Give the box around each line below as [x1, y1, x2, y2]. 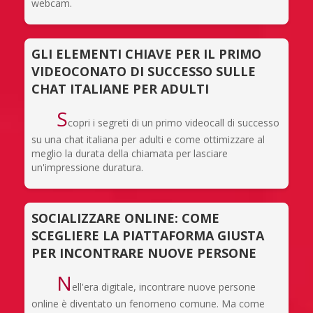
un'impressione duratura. [31, 160, 143, 174]
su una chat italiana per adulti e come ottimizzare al [31, 132, 265, 146]
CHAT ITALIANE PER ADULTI [31, 80, 209, 97]
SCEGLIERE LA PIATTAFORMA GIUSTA [31, 226, 264, 244]
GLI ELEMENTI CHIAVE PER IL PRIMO [31, 45, 261, 62]
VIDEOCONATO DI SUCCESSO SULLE [31, 62, 256, 80]
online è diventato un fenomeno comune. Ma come [31, 296, 265, 310]
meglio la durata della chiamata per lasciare [31, 146, 228, 160]
